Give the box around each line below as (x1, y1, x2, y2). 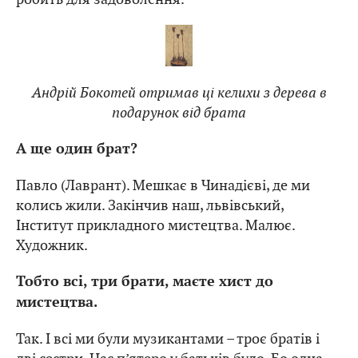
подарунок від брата (112, 102, 246, 121)
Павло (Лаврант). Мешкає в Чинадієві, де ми (16, 175, 310, 194)
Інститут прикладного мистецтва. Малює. (16, 215, 295, 234)
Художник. (16, 235, 88, 254)
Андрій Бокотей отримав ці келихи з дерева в (31, 82, 327, 101)
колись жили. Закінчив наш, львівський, (16, 195, 284, 214)
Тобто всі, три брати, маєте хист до (16, 272, 273, 290)
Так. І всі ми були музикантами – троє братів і (16, 328, 320, 348)
